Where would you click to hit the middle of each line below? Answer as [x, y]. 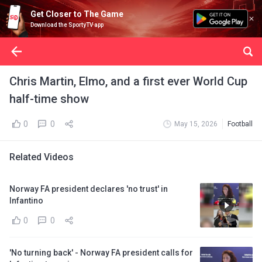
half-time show [49, 99]
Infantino [26, 201]
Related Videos [42, 157]
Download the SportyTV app [67, 25]
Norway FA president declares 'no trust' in [89, 189]
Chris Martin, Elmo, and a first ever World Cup [128, 81]
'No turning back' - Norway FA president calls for [101, 253]
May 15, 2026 [196, 124]
